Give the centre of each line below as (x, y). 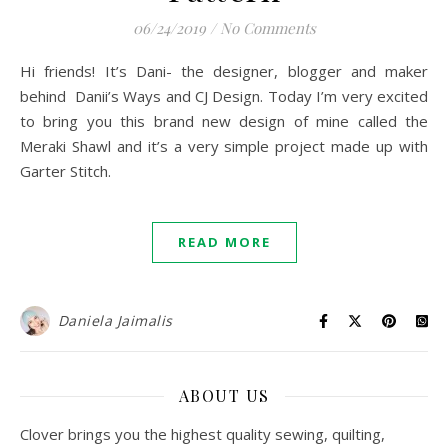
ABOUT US (224, 395)
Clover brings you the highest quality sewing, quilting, (202, 434)
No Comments (267, 28)
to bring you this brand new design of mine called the (224, 121)
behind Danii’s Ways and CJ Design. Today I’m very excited (224, 96)
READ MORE (224, 242)
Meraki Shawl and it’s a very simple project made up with (224, 146)
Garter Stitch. (67, 171)
